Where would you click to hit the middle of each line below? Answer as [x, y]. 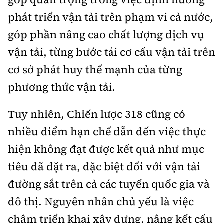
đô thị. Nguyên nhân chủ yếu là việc [101, 201]
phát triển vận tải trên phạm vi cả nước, [111, 17]
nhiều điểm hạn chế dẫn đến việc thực [107, 132]
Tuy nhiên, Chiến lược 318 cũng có [97, 114]
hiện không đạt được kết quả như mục [106, 149]
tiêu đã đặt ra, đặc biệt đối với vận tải [104, 167]
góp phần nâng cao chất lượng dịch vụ [106, 35]
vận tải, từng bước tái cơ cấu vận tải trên [111, 52]
